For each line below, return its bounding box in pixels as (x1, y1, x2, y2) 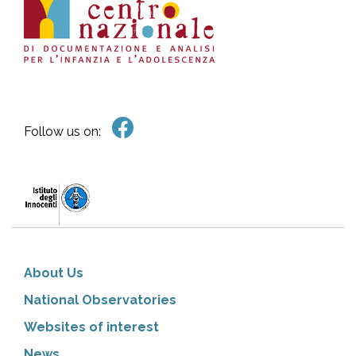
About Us (24, 265, 83, 281)
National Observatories (24, 292, 176, 308)
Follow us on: (24, 124, 101, 139)
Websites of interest (24, 319, 159, 335)
